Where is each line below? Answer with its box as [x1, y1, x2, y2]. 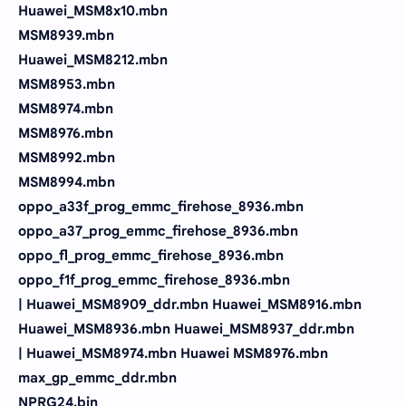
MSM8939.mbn [18, 26, 114, 43]
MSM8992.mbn [18, 149, 115, 166]
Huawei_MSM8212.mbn [18, 51, 168, 68]
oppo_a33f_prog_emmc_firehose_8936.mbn [18, 198, 304, 215]
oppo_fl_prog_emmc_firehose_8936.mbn [18, 246, 284, 264]
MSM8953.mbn [18, 75, 115, 92]
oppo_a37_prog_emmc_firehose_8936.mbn [18, 222, 298, 239]
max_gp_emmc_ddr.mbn [18, 369, 177, 386]
